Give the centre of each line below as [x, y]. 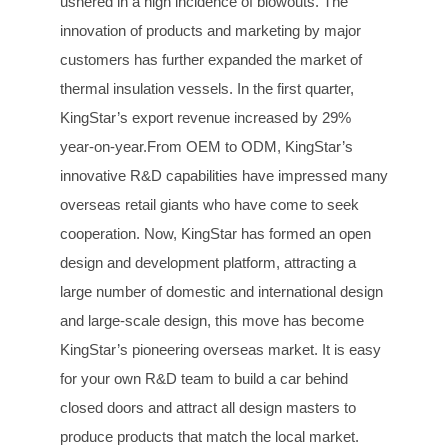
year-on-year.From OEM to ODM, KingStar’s [206, 147]
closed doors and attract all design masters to [208, 408]
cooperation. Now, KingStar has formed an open [215, 234]
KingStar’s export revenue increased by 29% [205, 118]
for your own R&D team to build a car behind [204, 379]
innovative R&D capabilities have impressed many [224, 176]
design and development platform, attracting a [208, 263]
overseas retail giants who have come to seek [209, 205]
